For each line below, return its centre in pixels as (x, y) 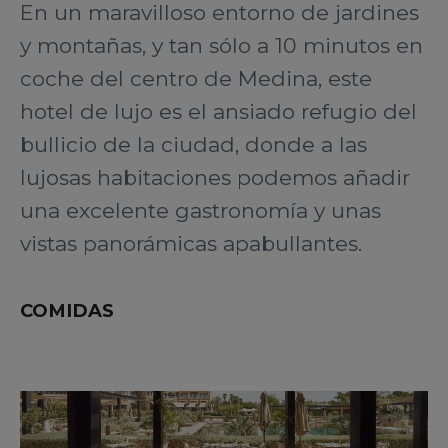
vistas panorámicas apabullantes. (191, 243)
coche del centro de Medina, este (196, 78)
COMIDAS (67, 310)
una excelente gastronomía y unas (200, 210)
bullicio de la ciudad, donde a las (193, 144)
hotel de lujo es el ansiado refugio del (218, 111)
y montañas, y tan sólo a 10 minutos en (221, 45)
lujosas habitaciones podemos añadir (215, 177)
